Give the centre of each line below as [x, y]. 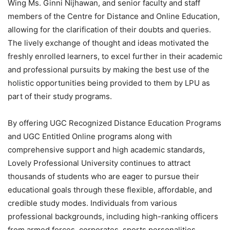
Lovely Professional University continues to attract [99, 163]
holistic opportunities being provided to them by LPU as [109, 83]
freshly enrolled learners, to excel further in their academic [115, 56]
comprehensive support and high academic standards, [106, 149]
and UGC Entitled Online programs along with [90, 136]
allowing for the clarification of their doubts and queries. [109, 29]
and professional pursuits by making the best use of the [109, 69]
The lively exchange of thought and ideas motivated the [108, 43]
